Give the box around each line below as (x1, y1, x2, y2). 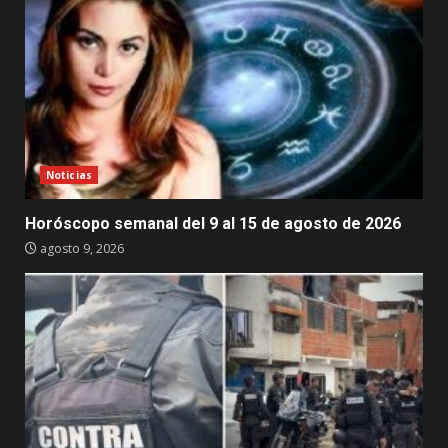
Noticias (46, 168, 92, 183)
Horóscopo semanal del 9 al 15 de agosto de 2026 (25, 214, 401, 234)
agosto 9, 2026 (37, 240, 124, 258)
